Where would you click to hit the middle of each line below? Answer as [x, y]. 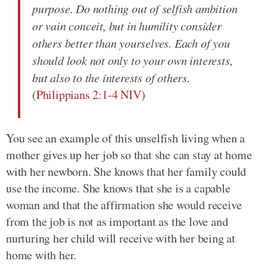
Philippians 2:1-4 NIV [89, 94]
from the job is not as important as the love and [117, 221]
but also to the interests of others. [111, 77]
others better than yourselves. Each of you [131, 43]
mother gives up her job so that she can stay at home [129, 154]
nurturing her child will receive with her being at [121, 238]
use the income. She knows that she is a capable [118, 188]
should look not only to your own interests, [133, 60]
